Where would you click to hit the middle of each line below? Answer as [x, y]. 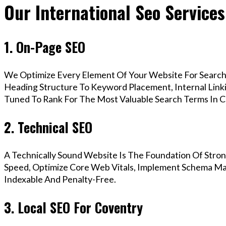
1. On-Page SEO [45, 47]
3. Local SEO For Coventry [73, 207]
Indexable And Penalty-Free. [60, 179]
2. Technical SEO [48, 127]
